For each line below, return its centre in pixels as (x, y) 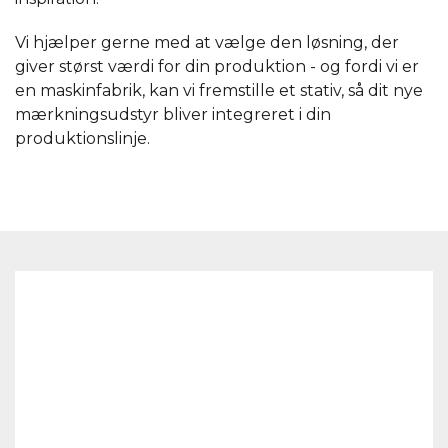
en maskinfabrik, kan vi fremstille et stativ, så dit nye (219, 90)
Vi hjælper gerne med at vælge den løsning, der (207, 42)
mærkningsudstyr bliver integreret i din (173, 114)
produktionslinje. (82, 138)
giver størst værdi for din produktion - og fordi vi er (217, 66)
